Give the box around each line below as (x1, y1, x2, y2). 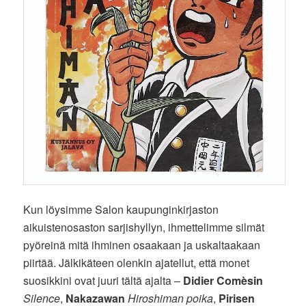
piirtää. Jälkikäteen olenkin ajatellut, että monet (23, 254, 250, 270)
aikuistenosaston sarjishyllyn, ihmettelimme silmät (23, 219, 265, 235)
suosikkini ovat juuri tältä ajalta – (23, 272, 184, 288)
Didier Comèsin (183, 272, 264, 288)
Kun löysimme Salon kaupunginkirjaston (23, 201, 219, 217)
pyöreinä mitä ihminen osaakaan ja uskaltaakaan (23, 236, 261, 253)
